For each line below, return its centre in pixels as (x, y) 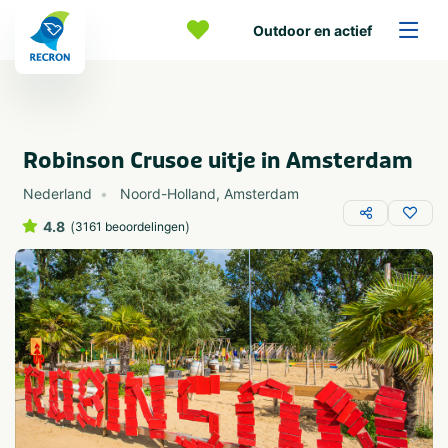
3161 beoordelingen (130, 226)
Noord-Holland (168, 193)
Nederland (57, 193)
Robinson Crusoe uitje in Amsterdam (218, 161)
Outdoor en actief (312, 30)
